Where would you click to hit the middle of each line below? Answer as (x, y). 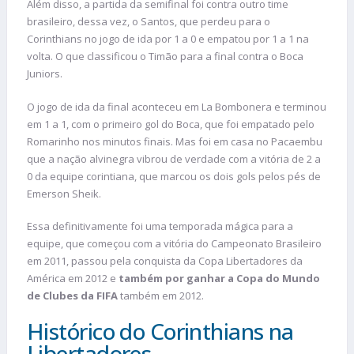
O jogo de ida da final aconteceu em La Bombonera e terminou (177, 106)
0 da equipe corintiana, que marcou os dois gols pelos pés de (174, 176)
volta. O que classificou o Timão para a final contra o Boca (165, 56)
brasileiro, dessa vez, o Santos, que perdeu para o (149, 22)
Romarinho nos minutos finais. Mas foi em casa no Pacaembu (175, 141)
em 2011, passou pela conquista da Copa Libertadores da (165, 261)
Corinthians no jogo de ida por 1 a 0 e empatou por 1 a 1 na (168, 39)
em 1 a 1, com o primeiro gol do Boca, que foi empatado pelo (171, 124)
